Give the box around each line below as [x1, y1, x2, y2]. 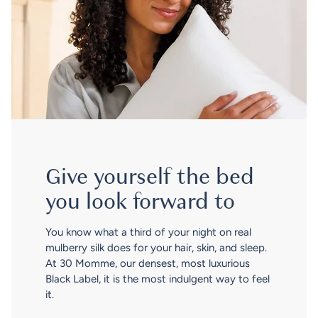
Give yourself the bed [45, 162, 254, 193]
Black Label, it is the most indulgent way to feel [45, 273, 270, 286]
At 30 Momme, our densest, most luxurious [45, 257, 250, 270]
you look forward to [45, 187, 235, 218]
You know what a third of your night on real [45, 226, 251, 239]
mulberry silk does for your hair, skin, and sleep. [45, 241, 267, 255]
